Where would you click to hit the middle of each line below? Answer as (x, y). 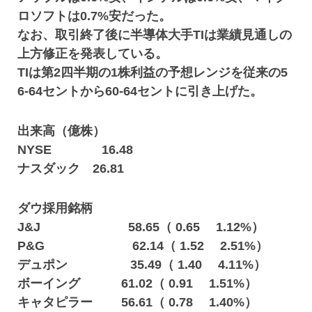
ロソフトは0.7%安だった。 (95, 16)
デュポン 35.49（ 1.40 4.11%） (142, 265)
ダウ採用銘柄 (55, 208)
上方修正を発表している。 (93, 54)
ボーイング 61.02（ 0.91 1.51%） (144, 283)
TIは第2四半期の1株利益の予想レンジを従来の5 (153, 72)
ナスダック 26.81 (71, 169)
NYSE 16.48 (76, 150)
